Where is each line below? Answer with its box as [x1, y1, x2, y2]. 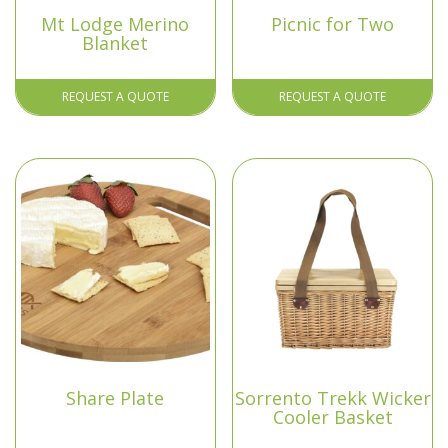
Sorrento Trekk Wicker [234, 386, 431, 411]
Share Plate [66, 386, 165, 411]
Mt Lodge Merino [41, 11, 190, 36]
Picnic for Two [271, 11, 395, 36]
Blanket [82, 30, 149, 55]
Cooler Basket [272, 405, 393, 430]
